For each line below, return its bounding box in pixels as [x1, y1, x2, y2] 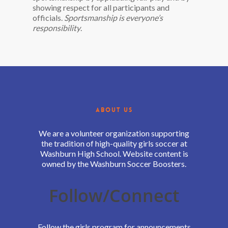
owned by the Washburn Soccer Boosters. [42, 159, 186, 168]
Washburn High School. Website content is [40, 149, 188, 158]
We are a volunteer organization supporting [39, 128, 189, 138]
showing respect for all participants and [33, 3, 169, 12]
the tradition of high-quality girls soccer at [41, 138, 187, 148]
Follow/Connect [49, 184, 179, 207]
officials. [33, 13, 64, 22]
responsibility [33, 23, 80, 33]
